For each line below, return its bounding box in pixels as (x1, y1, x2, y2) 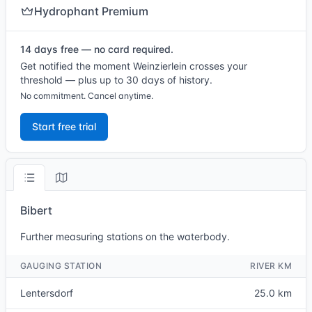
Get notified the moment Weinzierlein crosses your (20, 60, 247, 72)
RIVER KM (250, 260, 292, 271)
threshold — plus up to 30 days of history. (20, 74, 212, 86)
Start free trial (32, 120, 96, 132)
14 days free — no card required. (20, 43, 173, 55)
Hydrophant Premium (34, 4, 148, 18)
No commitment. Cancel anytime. (20, 91, 153, 101)
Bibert (20, 203, 52, 217)
